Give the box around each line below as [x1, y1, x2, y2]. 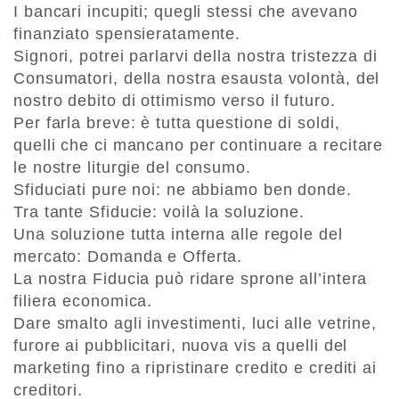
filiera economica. [13, 292, 153, 311]
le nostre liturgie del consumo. [13, 159, 251, 177]
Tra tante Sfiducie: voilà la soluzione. [13, 203, 305, 222]
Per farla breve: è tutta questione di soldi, [13, 114, 340, 133]
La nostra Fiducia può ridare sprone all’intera [13, 270, 368, 289]
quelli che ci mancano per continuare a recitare [13, 136, 384, 155]
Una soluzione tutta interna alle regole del [13, 225, 343, 244]
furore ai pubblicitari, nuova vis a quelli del [13, 337, 348, 355]
